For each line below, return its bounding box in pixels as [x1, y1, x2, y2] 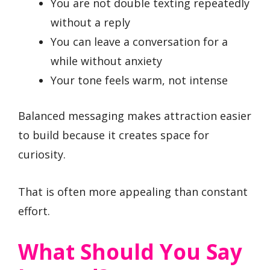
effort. [18, 204, 50, 219]
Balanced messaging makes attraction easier [18, 108, 251, 123]
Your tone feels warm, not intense [51, 72, 228, 87]
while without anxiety [51, 53, 162, 68]
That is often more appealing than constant [18, 184, 248, 199]
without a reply [51, 14, 130, 30]
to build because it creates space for [18, 127, 209, 142]
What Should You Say [18, 237, 242, 266]
